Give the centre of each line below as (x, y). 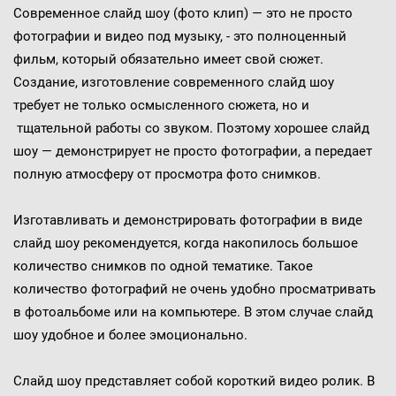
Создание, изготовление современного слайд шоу (173, 83)
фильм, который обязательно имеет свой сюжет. (168, 60)
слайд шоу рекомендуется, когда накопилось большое (185, 244)
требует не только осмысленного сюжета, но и (161, 106)
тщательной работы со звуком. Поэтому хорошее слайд (191, 129)
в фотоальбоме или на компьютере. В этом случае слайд (193, 312)
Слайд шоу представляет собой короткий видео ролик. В (194, 381)
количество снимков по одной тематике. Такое (163, 267)
